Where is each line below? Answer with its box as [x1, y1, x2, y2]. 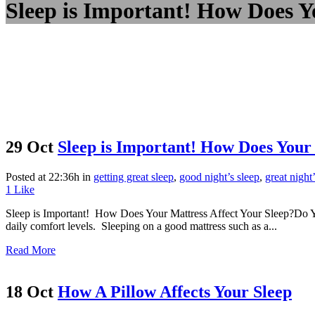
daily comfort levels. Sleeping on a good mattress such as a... [6, 219, 277, 232]
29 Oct [6, 137, 53, 156]
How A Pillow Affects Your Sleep [58, 283, 292, 302]
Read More [6, 243, 56, 256]
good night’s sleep [179, 170, 259, 183]
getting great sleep [94, 170, 174, 183]
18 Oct [6, 283, 53, 302]
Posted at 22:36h [6, 170, 79, 183]
